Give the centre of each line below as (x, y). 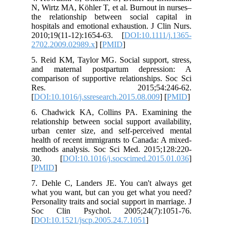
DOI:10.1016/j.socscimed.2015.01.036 (132, 158)
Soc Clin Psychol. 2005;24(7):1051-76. (118, 210)
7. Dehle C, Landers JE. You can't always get (118, 183)
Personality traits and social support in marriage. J (118, 201)
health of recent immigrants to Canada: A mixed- (118, 140)
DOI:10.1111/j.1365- (164, 35)
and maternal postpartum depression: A (118, 69)
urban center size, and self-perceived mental (118, 130)
